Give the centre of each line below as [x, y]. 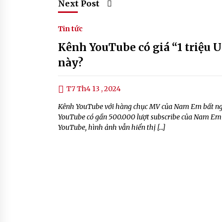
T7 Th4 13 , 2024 [94, 89]
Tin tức [70, 29]
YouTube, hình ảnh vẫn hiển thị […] [112, 128]
